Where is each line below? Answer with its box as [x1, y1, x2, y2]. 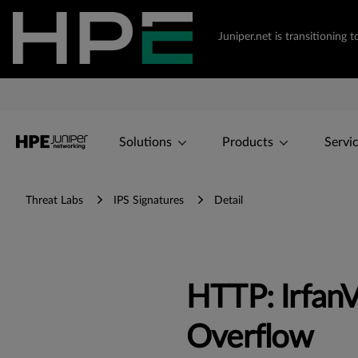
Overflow [186, 321, 313, 354]
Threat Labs [26, 194, 83, 206]
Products [222, 135, 274, 149]
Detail [214, 194, 243, 206]
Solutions [119, 135, 172, 149]
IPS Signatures [113, 194, 184, 206]
